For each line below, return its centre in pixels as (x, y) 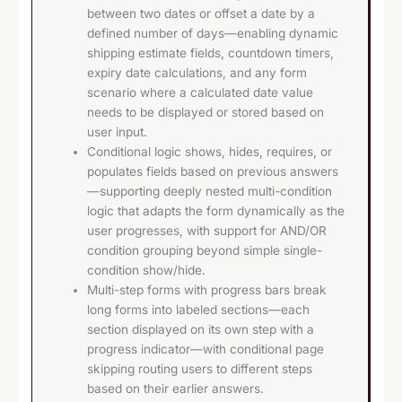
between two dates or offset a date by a (201, 14)
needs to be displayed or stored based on (206, 113)
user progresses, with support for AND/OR (207, 231)
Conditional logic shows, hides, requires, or (210, 152)
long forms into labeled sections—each (199, 310)
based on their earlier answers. (176, 389)
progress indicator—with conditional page (206, 350)
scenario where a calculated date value (201, 93)
